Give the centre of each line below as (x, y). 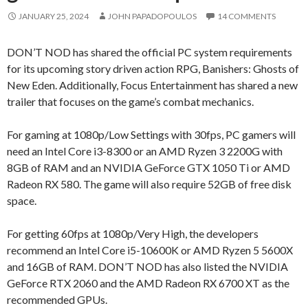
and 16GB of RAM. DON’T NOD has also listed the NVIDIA (147, 266)
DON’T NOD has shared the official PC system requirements (150, 52)
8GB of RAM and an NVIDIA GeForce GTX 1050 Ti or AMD (148, 167)
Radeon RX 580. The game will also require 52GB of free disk (149, 184)
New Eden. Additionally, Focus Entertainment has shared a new (152, 85)
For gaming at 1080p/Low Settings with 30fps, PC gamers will (151, 134)
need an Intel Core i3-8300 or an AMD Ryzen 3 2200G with (145, 151)
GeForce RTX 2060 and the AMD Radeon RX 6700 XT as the (148, 283)
